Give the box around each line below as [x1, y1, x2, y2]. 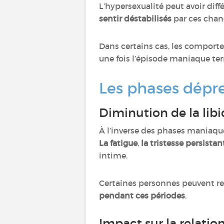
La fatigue [99, 138, 137, 148]
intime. [99, 150, 127, 160]
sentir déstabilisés [99, 13, 173, 23]
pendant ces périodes [99, 190, 185, 200]
